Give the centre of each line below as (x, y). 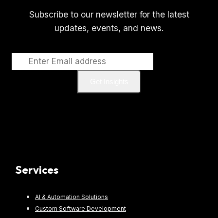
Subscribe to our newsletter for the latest (109, 15)
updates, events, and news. (109, 28)
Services (37, 170)
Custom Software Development (81, 209)
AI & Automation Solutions (72, 197)
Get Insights (109, 81)
